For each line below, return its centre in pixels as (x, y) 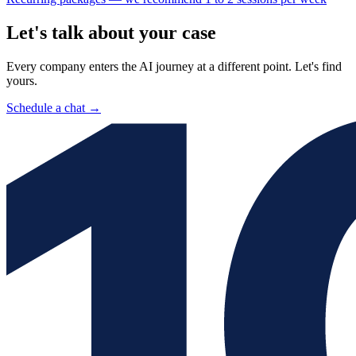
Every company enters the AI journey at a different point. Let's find (174, 66)
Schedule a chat (46, 107)
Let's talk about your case (111, 32)
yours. (22, 80)
